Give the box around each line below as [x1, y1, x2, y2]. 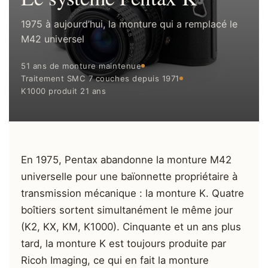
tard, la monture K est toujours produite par [21, 237, 226, 249]
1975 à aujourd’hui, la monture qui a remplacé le [21, 17, 237, 30]
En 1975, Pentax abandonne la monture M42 [21, 153, 232, 166]
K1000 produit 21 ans [21, 86, 106, 96]
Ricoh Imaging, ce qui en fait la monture [21, 254, 209, 266]
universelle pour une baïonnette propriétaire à [21, 170, 237, 182]
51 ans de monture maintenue [21, 60, 142, 71]
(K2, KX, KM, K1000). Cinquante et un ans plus [21, 220, 241, 233]
